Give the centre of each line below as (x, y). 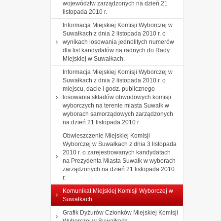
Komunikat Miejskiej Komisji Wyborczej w (118, 191)
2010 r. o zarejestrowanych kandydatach (117, 152)
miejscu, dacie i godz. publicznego (109, 89)
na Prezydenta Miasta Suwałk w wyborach (119, 161)
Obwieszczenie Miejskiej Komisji (106, 135)
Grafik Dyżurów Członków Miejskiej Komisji (120, 212)
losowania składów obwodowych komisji (117, 97)
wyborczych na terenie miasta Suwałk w (116, 105)
